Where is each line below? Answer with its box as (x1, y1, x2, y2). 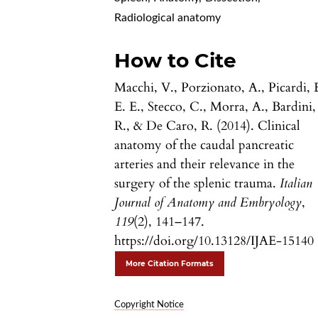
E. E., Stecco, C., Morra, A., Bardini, (114, 98, 317, 116)
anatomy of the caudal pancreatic (114, 136, 295, 155)
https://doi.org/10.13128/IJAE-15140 (114, 232, 314, 251)
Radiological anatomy (114, 12, 221, 24)
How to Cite (114, 48, 237, 73)
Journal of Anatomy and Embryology (114, 194, 302, 212)
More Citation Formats (126, 259, 214, 269)
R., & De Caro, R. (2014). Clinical (114, 117, 301, 136)
